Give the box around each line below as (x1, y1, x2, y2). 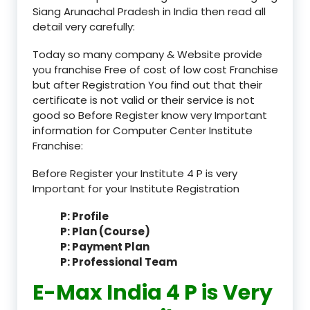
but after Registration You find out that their (33, 77, 262, 92)
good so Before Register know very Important (33, 107, 267, 122)
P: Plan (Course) (60, 224, 150, 239)
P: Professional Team (60, 254, 177, 269)
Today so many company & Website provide (33, 46, 262, 62)
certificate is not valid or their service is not (33, 92, 255, 107)
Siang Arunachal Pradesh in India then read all (33, 3, 266, 19)
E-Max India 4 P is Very (33, 277, 273, 307)
